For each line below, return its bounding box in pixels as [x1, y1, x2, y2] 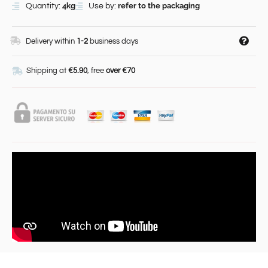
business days [88, 37, 138, 46]
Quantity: [25, 2, 62, 11]
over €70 [105, 66, 135, 75]
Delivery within [24, 37, 77, 46]
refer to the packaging [118, 1, 200, 11]
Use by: [89, 2, 118, 11]
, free [87, 66, 106, 75]
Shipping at [26, 66, 68, 75]
